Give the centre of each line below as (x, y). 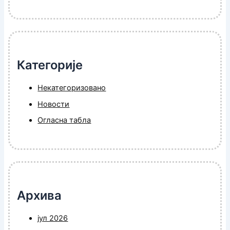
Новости (54, 104)
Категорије (50, 65)
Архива (40, 195)
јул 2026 (53, 218)
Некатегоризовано (72, 88)
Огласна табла (64, 120)
